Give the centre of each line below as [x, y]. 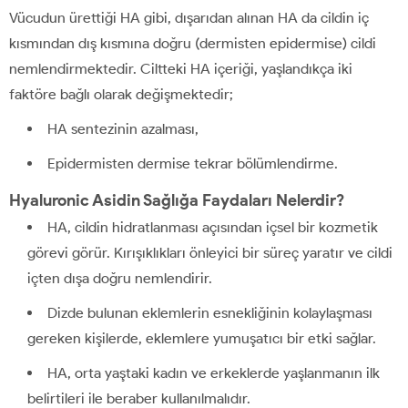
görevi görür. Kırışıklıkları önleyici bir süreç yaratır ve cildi [210, 252]
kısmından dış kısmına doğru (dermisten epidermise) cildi [193, 43]
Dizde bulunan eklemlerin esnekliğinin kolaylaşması [210, 312]
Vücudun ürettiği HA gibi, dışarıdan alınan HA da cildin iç [189, 17]
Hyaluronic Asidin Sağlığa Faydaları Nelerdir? [177, 200]
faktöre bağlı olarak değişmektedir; [121, 94]
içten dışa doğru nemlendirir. [120, 278]
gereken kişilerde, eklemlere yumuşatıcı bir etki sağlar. [202, 338]
